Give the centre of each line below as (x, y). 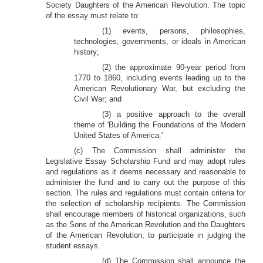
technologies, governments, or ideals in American (160, 41)
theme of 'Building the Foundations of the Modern (160, 125)
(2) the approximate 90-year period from (174, 67)
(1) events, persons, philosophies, (174, 31)
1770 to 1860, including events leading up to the (160, 78)
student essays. (73, 246)
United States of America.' (118, 135)
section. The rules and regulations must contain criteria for (146, 193)
